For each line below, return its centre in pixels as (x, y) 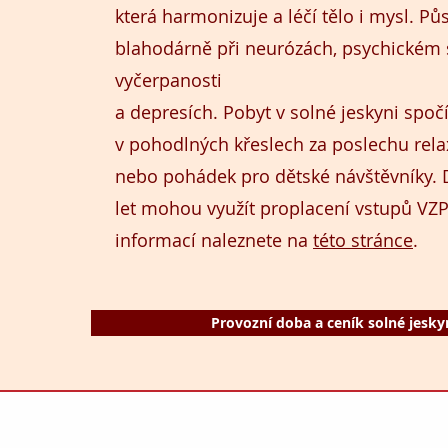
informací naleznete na (214, 240)
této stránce (363, 240)
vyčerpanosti (168, 80)
